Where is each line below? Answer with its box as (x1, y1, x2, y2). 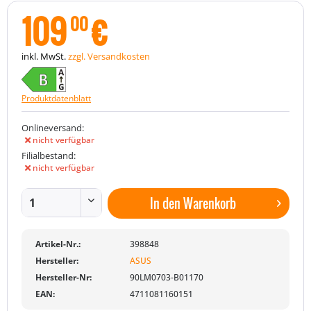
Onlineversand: (22, 121, 84, 135)
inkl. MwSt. (22, 50, 68, 62)
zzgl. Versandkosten (68, 50, 150, 62)
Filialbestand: (22, 149, 76, 162)
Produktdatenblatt (22, 92, 91, 105)
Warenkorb (183, 194, 236, 213)
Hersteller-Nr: (35, 271, 92, 284)
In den (149, 194, 180, 213)
